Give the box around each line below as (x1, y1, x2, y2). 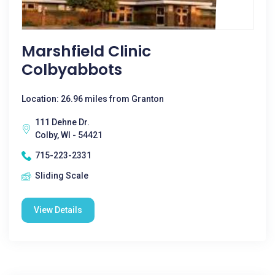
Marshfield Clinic (21, 41, 151, 62)
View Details (34, 205, 82, 215)
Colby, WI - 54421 (35, 130, 103, 140)
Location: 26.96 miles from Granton (21, 94, 164, 104)
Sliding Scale (35, 171, 88, 180)
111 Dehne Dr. (35, 117, 90, 127)
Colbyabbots (21, 59, 122, 80)
